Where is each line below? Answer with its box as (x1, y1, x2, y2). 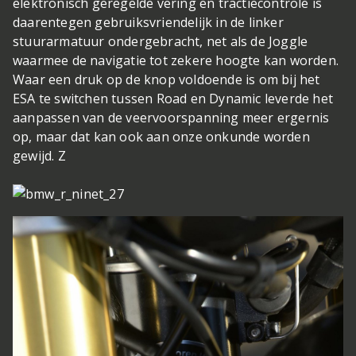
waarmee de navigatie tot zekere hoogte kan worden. (13, 52, 339, 70)
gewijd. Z (13, 147, 66, 165)
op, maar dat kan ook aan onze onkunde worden (13, 128, 310, 146)
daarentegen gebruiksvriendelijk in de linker (13, 14, 284, 32)
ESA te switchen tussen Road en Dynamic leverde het (13, 90, 334, 108)
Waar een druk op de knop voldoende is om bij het (13, 71, 320, 89)
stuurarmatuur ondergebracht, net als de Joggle (13, 33, 308, 51)
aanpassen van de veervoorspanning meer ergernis (13, 109, 330, 127)
